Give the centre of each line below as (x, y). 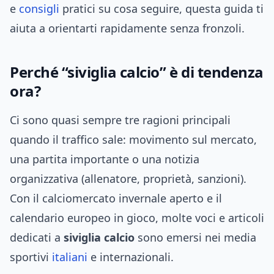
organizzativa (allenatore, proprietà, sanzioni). (128, 179)
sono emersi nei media (195, 238)
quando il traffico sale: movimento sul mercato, (133, 140)
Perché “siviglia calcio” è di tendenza (137, 72)
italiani (70, 257)
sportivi (31, 257)
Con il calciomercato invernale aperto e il (116, 198)
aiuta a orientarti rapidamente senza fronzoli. (127, 28)
